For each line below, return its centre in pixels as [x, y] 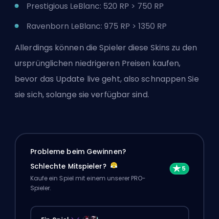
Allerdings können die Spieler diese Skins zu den [106, 47]
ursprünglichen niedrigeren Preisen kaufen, [98, 63]
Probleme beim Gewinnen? [78, 152]
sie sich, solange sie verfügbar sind [81, 94]
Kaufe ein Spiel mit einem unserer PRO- [88, 178]
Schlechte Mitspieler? [69, 166]
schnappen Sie [170, 79]
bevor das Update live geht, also [78, 79]
